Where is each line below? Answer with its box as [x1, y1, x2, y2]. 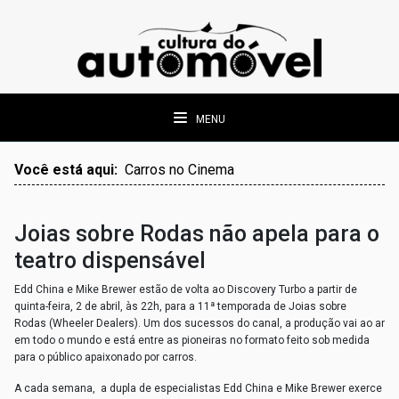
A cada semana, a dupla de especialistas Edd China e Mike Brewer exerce [14, 381, 382, 395]
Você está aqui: [14, 160, 125, 178]
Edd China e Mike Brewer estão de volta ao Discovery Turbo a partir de [14, 282, 357, 296]
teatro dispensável [14, 247, 206, 273]
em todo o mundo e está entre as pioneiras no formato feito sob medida [14, 333, 370, 346]
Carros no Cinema [125, 160, 234, 178]
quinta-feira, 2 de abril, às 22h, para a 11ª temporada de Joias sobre [14, 299, 346, 313]
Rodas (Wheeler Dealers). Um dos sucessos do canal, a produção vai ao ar [14, 316, 385, 330]
